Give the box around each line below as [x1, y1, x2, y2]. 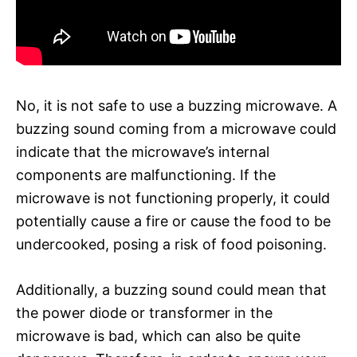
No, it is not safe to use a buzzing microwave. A [16, 96, 337, 114]
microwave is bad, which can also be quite [16, 327, 300, 344]
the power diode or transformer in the [16, 304, 273, 321]
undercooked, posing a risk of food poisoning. [16, 235, 327, 253]
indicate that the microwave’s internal [16, 143, 269, 160]
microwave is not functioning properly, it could [16, 189, 330, 206]
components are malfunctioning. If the [16, 166, 276, 183]
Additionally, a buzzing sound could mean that [16, 280, 327, 298]
